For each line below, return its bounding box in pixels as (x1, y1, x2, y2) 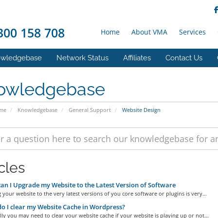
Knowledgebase (17, 106, 57, 113)
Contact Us (165, 54, 202, 62)
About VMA (131, 27, 167, 36)
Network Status (56, 54, 109, 62)
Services (179, 27, 206, 36)
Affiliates (123, 54, 151, 62)
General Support (68, 106, 111, 113)
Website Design (120, 106, 161, 113)
